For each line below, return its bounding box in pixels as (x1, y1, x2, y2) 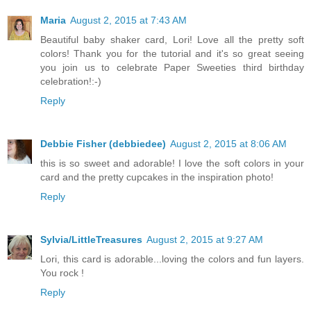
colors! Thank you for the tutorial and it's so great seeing (40, 48, 304, 60)
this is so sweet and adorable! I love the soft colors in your (40, 158, 304, 169)
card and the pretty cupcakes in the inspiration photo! (40, 171, 274, 183)
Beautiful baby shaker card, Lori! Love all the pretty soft (40, 34, 304, 46)
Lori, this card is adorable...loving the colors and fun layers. (40, 253, 304, 265)
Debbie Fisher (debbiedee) (40, 138, 166, 150)
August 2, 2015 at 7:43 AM (70, 15, 187, 26)
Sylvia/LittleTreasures (40, 234, 142, 246)
